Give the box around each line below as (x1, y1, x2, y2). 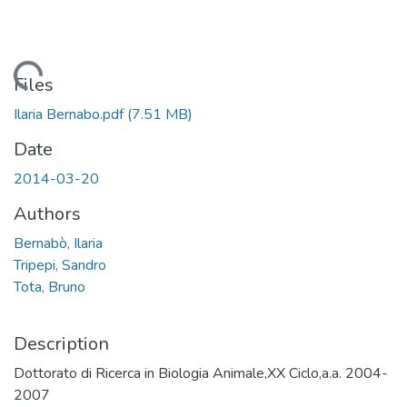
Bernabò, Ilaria (14, 233, 103, 253)
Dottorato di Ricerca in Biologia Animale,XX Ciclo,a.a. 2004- (14, 362, 388, 383)
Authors (14, 201, 81, 226)
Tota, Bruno (14, 276, 85, 297)
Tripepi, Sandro (14, 254, 106, 275)
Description (14, 331, 109, 356)
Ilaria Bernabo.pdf (14, 104, 127, 124)
